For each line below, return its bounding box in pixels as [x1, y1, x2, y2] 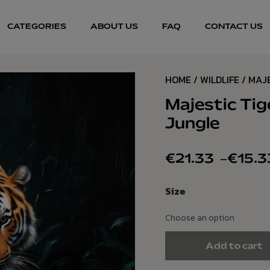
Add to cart [206, 242, 263, 251]
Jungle [165, 117, 219, 131]
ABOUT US [90, 24, 138, 31]
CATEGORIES [7, 24, 66, 31]
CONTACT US [205, 24, 263, 31]
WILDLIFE [200, 72, 239, 87]
